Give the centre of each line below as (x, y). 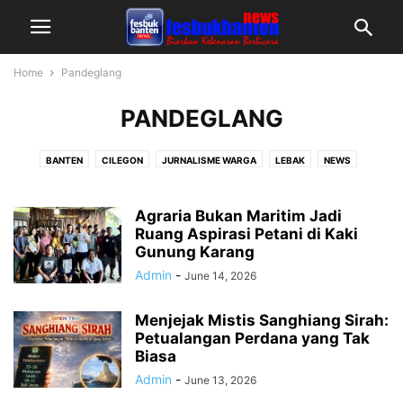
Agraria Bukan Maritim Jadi (238, 216)
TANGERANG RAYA (279, 184)
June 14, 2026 (220, 276)
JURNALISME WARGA (209, 160)
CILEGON (122, 160)
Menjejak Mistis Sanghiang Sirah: (262, 320)
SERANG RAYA (188, 184)
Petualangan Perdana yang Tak (252, 338)
